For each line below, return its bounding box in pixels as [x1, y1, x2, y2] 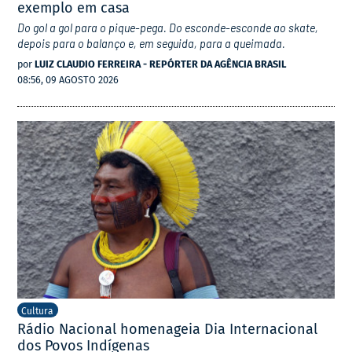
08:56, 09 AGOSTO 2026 [17, 74, 119, 86]
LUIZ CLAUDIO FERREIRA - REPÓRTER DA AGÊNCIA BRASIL [35, 58, 287, 71]
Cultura [21, 305, 54, 317]
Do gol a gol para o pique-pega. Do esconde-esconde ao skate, [17, 20, 319, 35]
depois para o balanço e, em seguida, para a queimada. [17, 36, 286, 50]
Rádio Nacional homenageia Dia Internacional [17, 320, 318, 338]
